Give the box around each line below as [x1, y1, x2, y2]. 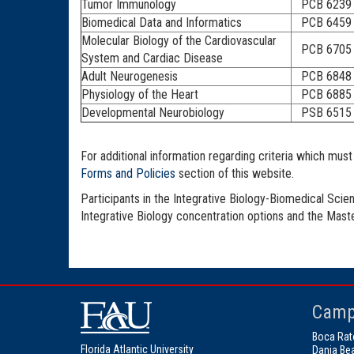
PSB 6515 [292, 104, 352, 120]
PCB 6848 [292, 68, 352, 84]
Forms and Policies [81, 165, 179, 181]
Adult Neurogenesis [81, 68, 178, 84]
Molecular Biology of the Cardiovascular [81, 32, 277, 48]
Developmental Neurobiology [81, 104, 224, 120]
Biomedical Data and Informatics [81, 14, 242, 30]
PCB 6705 [292, 41, 352, 57]
